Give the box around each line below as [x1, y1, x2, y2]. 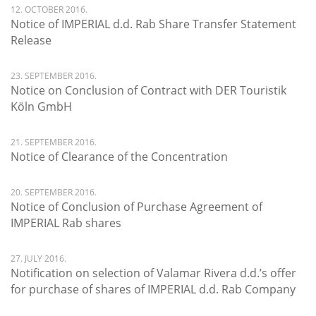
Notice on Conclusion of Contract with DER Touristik [11, 83, 286, 98]
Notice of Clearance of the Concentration [11, 149, 228, 164]
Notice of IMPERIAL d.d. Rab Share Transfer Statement [11, 16, 296, 32]
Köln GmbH [11, 99, 72, 114]
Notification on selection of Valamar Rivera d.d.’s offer [11, 265, 296, 281]
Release [11, 32, 51, 48]
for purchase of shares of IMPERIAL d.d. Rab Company [11, 281, 296, 297]
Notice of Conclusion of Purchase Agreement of [11, 199, 262, 214]
